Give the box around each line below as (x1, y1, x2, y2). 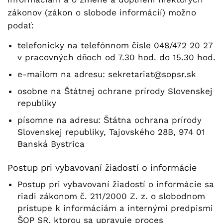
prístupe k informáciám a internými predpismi (17, 203, 213, 213)
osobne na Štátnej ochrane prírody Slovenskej (17, 86, 213, 96)
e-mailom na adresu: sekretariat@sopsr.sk (17, 69, 196, 79)
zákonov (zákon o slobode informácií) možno (7, 7, 196, 17)
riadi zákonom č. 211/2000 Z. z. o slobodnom (17, 191, 205, 201)
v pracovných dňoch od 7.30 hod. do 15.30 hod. (17, 52, 216, 62)
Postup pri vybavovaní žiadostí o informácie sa (17, 179, 214, 189)
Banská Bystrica (17, 139, 85, 149)
